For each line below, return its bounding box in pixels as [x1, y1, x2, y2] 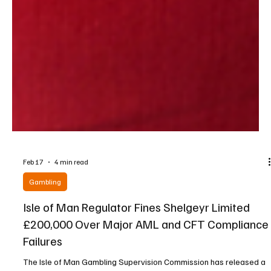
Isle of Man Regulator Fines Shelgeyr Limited [23, 225, 250, 241]
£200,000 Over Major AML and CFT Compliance [23, 242, 269, 258]
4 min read [54, 184, 88, 194]
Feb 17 [23, 184, 44, 194]
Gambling [29, 203, 61, 213]
